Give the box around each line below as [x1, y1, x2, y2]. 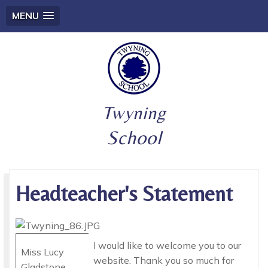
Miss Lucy [21, 245, 64, 258]
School [106, 126, 162, 148]
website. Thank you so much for [93, 254, 234, 266]
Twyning [102, 102, 166, 123]
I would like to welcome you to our [93, 239, 241, 251]
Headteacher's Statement [16, 181, 233, 206]
